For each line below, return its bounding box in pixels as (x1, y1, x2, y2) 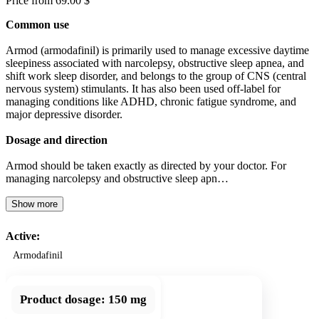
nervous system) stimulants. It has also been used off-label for (6, 82, 281, 95)
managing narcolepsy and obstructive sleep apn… (6, 172, 229, 184)
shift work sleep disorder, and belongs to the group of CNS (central (6, 69, 306, 82)
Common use (6, 18, 69, 31)
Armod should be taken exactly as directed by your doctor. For (6, 159, 286, 172)
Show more (11, 198, 58, 209)
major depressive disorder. (6, 108, 122, 120)
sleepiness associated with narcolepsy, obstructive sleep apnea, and (6, 56, 304, 69)
